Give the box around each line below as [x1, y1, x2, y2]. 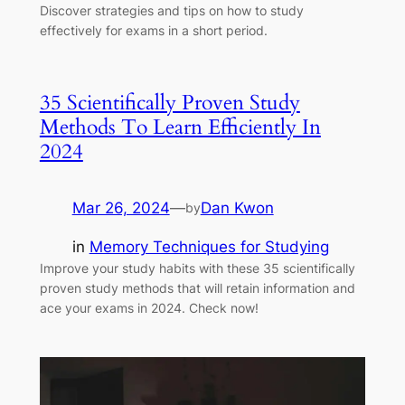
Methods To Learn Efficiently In [39, 112, 321, 141]
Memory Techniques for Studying [89, 237, 329, 256]
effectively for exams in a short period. [39, 22, 268, 38]
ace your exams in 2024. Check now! [39, 299, 259, 316]
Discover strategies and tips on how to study [39, 2, 304, 18]
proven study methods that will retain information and [39, 279, 355, 296]
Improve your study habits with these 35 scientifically [39, 259, 355, 276]
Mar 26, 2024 [71, 198, 170, 217]
